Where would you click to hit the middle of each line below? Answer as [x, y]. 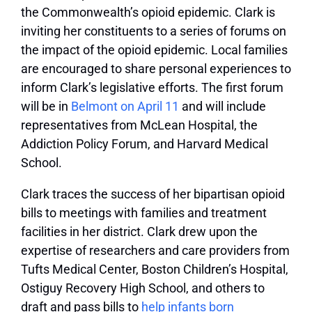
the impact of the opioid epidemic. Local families [154, 49]
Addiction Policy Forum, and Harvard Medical [145, 143]
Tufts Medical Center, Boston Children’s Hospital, [155, 269]
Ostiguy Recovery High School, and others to [143, 288]
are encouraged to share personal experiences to [156, 68]
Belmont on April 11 [125, 106]
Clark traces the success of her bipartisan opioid [153, 194]
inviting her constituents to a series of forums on [154, 31]
